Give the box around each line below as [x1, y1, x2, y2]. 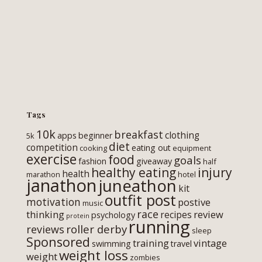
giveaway [136, 155, 172, 167]
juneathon [98, 174, 177, 196]
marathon [26, 168, 60, 180]
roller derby [66, 221, 127, 236]
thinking [26, 207, 64, 221]
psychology [91, 209, 135, 220]
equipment [173, 142, 211, 153]
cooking [80, 142, 107, 153]
